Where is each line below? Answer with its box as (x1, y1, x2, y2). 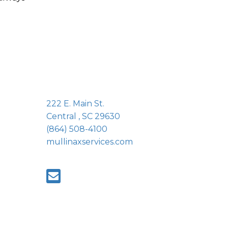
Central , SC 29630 (46, 111, 120, 121)
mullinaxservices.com (46, 137, 133, 147)
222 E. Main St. (46, 99, 104, 108)
